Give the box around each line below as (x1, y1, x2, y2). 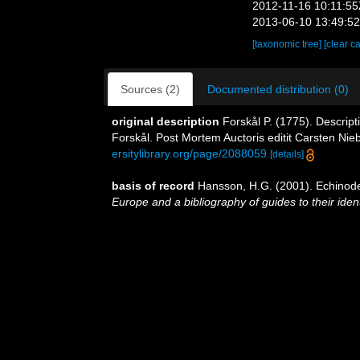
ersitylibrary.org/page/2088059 (112, 147, 267, 160)
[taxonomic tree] (252, 39, 325, 50)
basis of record (112, 179, 194, 192)
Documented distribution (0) (207, 83, 349, 96)
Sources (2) (121, 83, 180, 96)
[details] (270, 149, 304, 160)
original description (112, 115, 219, 128)
